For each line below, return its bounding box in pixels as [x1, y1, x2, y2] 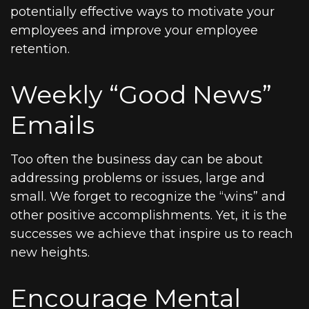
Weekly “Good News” [10, 79, 272, 110]
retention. [10, 41, 70, 57]
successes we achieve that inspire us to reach [10, 226, 293, 241]
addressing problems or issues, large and [10, 170, 265, 186]
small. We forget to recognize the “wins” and [10, 189, 286, 204]
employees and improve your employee [10, 23, 258, 38]
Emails [10, 110, 94, 140]
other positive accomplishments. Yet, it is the [10, 208, 287, 223]
